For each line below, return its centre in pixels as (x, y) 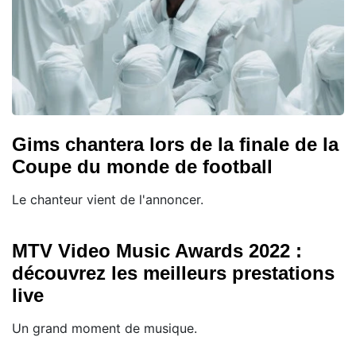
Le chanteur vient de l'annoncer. (108, 199)
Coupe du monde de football (142, 166)
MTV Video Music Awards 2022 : (157, 250)
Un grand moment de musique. (104, 328)
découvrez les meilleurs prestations (173, 273)
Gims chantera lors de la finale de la (175, 144)
